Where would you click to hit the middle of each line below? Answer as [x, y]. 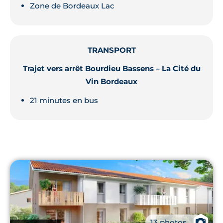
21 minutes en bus [64, 101]
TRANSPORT [111, 50]
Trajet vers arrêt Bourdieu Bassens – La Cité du [111, 69]
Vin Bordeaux [111, 82]
